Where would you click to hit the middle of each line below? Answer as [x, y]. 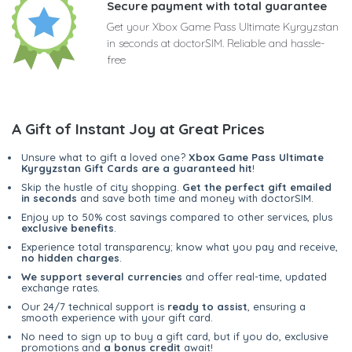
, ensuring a [277, 307]
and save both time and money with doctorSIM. [195, 198]
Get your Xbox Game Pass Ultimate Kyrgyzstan [223, 27]
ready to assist [207, 307]
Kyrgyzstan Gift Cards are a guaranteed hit [137, 169]
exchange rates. [60, 288]
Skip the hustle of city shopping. [102, 187]
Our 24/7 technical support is [94, 307]
